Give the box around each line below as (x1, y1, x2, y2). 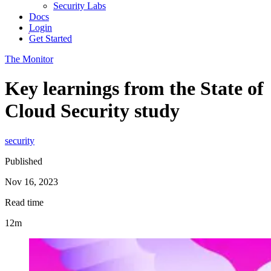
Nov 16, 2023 (5, 176, 58, 187)
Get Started (29, 33, 72, 44)
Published (5, 155, 42, 166)
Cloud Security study (5, 100, 180, 122)
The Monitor (5, 54, 53, 64)
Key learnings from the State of (5, 77, 264, 100)
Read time (5, 197, 44, 207)
